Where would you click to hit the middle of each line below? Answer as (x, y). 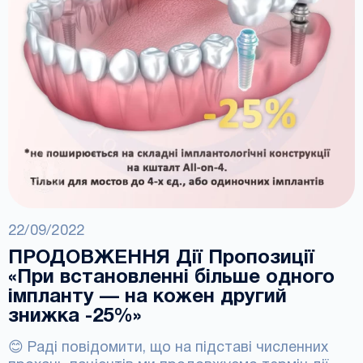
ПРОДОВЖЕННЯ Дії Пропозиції (161, 258)
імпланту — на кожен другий (147, 297)
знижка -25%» (75, 317)
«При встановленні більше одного (171, 278)
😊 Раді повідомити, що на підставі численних (168, 348)
